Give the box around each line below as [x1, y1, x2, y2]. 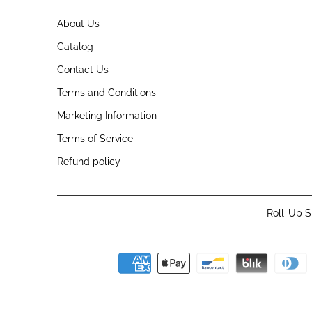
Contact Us [57, 64, 109, 76]
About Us [57, 18, 100, 30]
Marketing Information [57, 110, 157, 122]
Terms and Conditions [57, 87, 156, 99]
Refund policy [57, 156, 120, 168]
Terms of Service [57, 133, 133, 145]
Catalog [57, 41, 93, 53]
